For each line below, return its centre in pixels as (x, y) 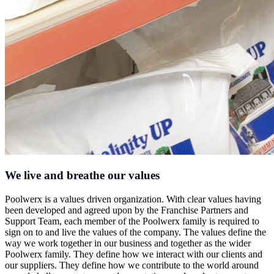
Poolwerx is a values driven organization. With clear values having (133, 199)
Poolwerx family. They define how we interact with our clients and (134, 254)
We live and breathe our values (82, 175)
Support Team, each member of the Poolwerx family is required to (132, 221)
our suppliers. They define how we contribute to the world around (132, 265)
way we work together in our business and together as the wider (128, 243)
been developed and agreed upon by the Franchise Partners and (127, 210)
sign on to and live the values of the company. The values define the (135, 232)
